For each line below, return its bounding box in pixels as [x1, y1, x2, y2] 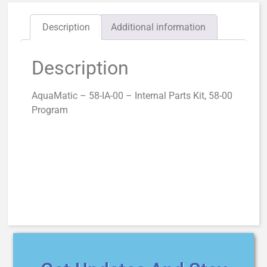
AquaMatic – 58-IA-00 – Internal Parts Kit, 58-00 [32, 90, 233, 102]
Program [32, 104, 69, 116]
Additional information [111, 21, 206, 33]
